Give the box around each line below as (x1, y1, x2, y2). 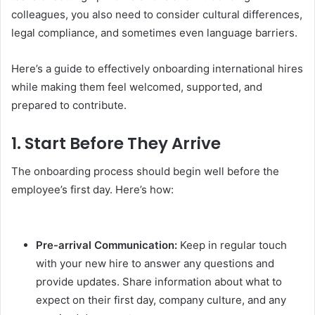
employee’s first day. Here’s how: (11, 183, 174, 196)
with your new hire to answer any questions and (36, 257, 274, 270)
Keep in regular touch (177, 238, 287, 252)
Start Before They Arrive (25, 131, 221, 155)
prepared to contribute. (11, 98, 127, 112)
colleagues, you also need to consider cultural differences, (11, 7, 302, 21)
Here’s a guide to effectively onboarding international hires (11, 61, 303, 75)
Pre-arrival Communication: (36, 238, 177, 252)
